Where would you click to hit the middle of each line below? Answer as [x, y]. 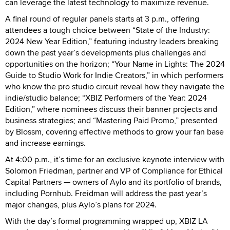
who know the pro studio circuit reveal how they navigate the [115, 86]
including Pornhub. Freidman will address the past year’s [106, 193]
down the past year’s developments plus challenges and [106, 52]
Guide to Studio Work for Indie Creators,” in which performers [114, 75]
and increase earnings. [45, 143]
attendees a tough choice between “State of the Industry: [108, 30]
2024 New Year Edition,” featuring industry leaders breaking [112, 41]
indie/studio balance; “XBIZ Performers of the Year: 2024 [106, 98]
